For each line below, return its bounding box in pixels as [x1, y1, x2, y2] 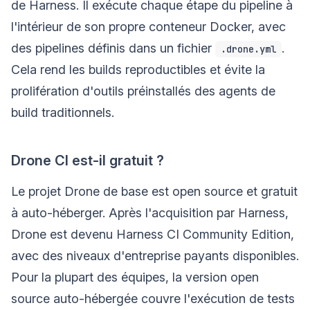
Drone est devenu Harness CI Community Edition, [11, 226, 294, 241]
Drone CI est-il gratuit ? [11, 152, 164, 169]
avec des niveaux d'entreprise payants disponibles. [11, 248, 299, 263]
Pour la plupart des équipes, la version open [11, 269, 259, 284]
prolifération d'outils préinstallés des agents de [11, 83, 275, 98]
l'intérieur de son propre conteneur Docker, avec [11, 19, 286, 34]
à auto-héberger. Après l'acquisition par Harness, [11, 205, 289, 220]
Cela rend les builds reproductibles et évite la [11, 62, 265, 77]
